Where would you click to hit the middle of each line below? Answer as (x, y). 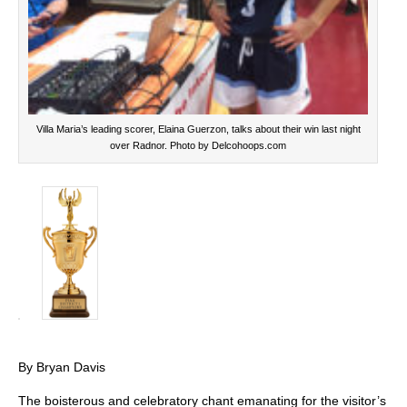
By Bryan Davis (62, 367)
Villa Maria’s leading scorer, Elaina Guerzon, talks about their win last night (198, 129)
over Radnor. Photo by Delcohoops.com (198, 146)
